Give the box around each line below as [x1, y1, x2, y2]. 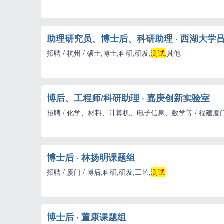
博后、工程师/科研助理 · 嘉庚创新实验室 [47, 91, 210, 104]
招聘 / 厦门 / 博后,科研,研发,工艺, [47, 167, 151, 177]
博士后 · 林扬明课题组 [47, 151, 135, 164]
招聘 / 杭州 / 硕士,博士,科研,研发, [47, 48, 151, 58]
